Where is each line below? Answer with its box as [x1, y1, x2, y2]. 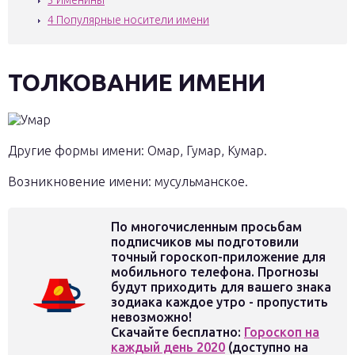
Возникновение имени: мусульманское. [8, 174, 248, 189]
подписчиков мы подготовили [111, 235, 299, 249]
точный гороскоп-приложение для [111, 250, 326, 264]
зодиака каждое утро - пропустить [111, 295, 328, 309]
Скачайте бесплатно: [111, 325, 244, 339]
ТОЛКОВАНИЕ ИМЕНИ [8, 69, 265, 96]
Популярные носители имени [54, 13, 209, 26]
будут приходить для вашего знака [111, 280, 331, 294]
